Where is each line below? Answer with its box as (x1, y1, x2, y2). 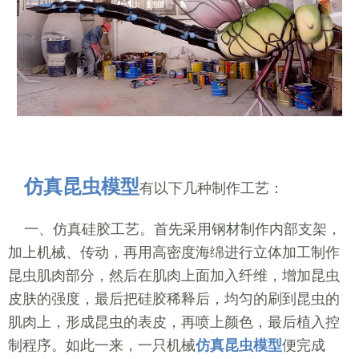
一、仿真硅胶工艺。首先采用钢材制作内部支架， (7, 221, 341, 238)
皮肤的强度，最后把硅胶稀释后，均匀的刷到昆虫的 (7, 291, 340, 308)
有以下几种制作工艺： (139, 179, 284, 196)
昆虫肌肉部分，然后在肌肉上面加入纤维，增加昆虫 (7, 268, 340, 284)
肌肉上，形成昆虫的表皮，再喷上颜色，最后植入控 (7, 314, 340, 331)
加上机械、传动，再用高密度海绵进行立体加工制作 (7, 244, 340, 261)
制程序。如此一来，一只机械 (7, 337, 196, 354)
